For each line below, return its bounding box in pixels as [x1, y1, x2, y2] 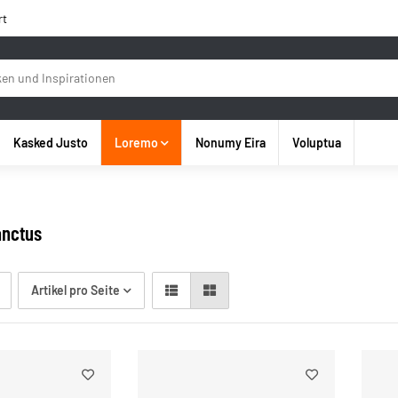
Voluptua [292, 135, 342, 150]
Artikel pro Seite [31, 283, 121, 298]
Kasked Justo [12, 135, 88, 150]
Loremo [114, 135, 158, 150]
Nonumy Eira [195, 135, 267, 150]
